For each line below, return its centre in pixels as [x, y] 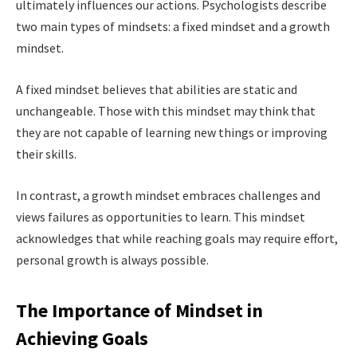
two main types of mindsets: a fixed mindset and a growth [173, 27]
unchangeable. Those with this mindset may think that [166, 110]
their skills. [46, 153]
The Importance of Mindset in [139, 310]
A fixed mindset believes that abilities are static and [157, 89]
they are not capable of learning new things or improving [172, 132]
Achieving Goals [82, 338]
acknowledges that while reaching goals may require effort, [177, 238]
